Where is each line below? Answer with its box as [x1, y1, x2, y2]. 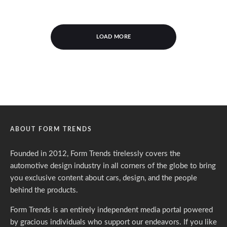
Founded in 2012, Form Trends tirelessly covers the [10, 150, 180, 158]
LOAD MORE [96, 34, 131, 40]
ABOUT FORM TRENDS [10, 126, 92, 133]
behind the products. [10, 186, 78, 195]
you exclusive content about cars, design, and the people [10, 174, 197, 182]
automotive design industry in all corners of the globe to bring [10, 162, 216, 170]
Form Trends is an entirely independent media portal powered [10, 206, 213, 214]
